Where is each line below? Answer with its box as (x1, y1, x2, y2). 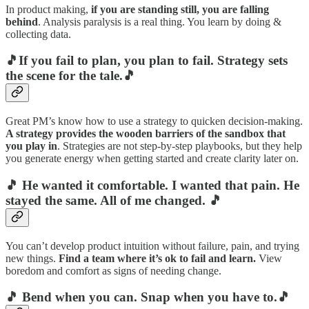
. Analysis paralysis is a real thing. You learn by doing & (38, 15, 281, 28)
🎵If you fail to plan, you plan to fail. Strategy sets (6, 53, 288, 68)
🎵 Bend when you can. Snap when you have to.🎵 (6, 290, 290, 305)
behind (6, 15, 38, 28)
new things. (6, 252, 59, 264)
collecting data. (6, 28, 71, 40)
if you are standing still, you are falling (91, 3, 269, 15)
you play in (6, 140, 57, 152)
